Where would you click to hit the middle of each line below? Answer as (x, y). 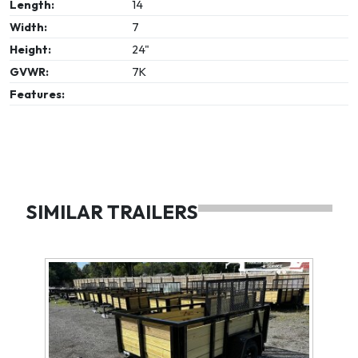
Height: (30, 49)
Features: (37, 94)
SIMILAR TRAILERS (112, 211)
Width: (28, 27)
